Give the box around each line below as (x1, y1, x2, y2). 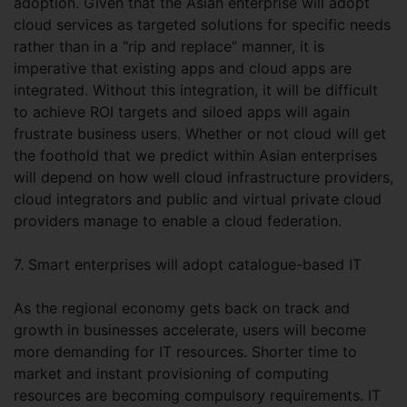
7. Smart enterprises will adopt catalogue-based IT (14, 255, 362, 273)
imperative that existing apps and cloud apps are (14, 59, 352, 77)
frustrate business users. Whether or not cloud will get (14, 124, 386, 143)
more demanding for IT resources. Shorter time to (14, 342, 357, 361)
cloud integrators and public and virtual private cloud (14, 190, 382, 208)
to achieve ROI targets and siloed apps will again (14, 103, 350, 121)
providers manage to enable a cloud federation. (14, 212, 342, 230)
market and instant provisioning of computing (14, 364, 329, 382)
